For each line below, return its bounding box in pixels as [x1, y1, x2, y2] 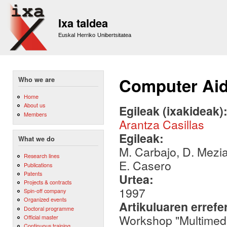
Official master [23, 212, 58, 221]
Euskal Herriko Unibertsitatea [58, 32, 132, 38]
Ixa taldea [58, 15, 108, 31]
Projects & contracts [23, 178, 71, 186]
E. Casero [119, 157, 171, 174]
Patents [23, 169, 42, 177]
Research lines [23, 152, 59, 160]
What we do [18, 134, 55, 144]
